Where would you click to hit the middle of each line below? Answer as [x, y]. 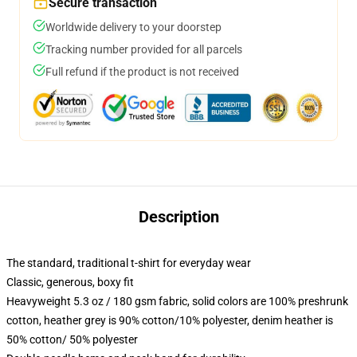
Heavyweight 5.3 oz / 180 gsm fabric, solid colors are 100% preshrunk [177, 301]
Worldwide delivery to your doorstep [133, 27]
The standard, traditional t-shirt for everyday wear [129, 263]
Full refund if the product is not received [142, 72]
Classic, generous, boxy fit [70, 282]
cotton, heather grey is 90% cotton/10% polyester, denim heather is [170, 320]
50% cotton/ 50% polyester [72, 339]
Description [178, 217]
